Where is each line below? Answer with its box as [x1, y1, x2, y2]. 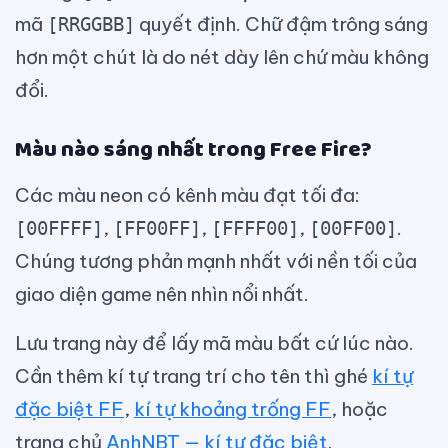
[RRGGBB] [47, 13, 135, 36]
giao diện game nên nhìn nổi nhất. [15, 282, 309, 307]
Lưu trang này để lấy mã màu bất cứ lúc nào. [15, 331, 414, 356]
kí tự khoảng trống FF [134, 397, 331, 422]
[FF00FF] [113, 217, 201, 240]
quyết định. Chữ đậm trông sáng [135, 12, 428, 37]
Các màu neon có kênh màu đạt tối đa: [15, 183, 360, 208]
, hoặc [331, 397, 388, 422]
